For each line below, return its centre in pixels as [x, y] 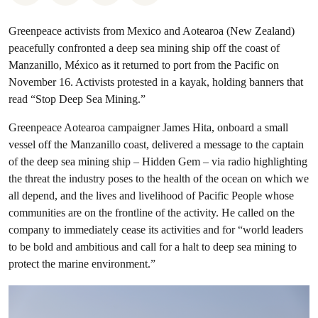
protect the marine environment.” [82, 264]
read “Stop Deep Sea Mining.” [77, 99]
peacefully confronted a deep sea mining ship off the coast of [144, 48]
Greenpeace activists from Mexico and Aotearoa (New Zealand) [152, 31]
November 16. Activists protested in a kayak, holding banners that [156, 82]
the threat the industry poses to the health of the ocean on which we [159, 179]
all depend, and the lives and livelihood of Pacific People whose [151, 196]
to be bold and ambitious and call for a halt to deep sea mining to [153, 247]
